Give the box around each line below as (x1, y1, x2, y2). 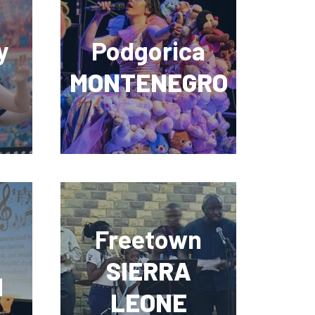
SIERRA (105, 255, 191, 285)
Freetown (95, 223, 202, 254)
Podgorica (91, 35, 205, 66)
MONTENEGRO (69, 67, 228, 98)
